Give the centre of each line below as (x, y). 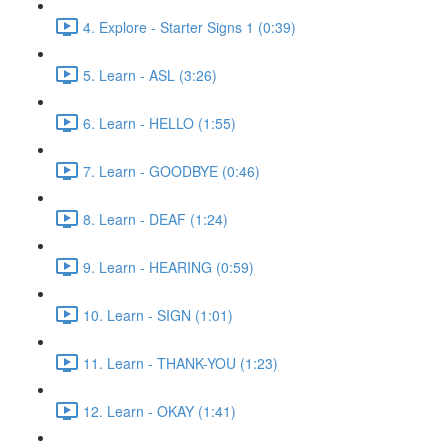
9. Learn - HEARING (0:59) (168, 266)
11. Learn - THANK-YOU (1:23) (180, 362)
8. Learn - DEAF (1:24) (155, 218)
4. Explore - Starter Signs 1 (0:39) (189, 26)
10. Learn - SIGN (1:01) (158, 314)
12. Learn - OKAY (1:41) (159, 410)
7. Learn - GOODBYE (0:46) (171, 170)
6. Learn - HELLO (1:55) (159, 122)
